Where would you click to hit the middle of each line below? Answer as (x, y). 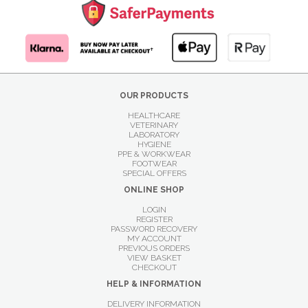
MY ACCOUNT (154, 239)
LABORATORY (154, 135)
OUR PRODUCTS (154, 96)
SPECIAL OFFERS (154, 173)
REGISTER (154, 219)
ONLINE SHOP (154, 190)
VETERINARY (154, 125)
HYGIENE (154, 144)
